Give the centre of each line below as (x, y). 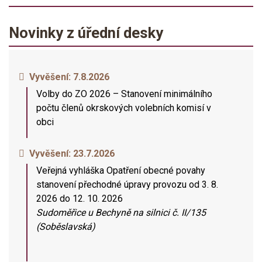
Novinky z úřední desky (86, 33)
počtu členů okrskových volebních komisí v (124, 108)
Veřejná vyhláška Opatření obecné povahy (121, 170)
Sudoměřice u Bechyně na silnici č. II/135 (121, 213)
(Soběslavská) (66, 227)
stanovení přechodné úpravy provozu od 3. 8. (127, 185)
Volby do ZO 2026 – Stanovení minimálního (124, 94)
